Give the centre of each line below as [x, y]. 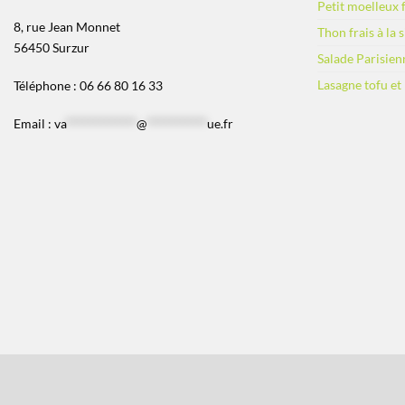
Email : [34, 123]
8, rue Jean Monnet [67, 27]
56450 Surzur [52, 48]
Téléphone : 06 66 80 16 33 [88, 85]
